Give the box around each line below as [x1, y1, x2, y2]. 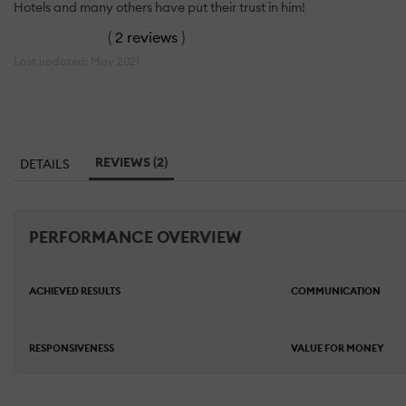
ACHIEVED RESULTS [29, 285, 121, 298]
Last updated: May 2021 [14, 53, 140, 68]
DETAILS [20, 156, 70, 173]
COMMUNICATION [290, 285, 381, 298]
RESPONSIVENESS [29, 342, 114, 355]
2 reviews [115, 27, 178, 46]
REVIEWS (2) [95, 154, 168, 171]
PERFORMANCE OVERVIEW [29, 227, 241, 248]
